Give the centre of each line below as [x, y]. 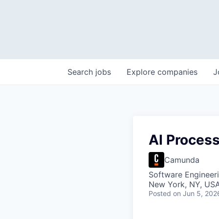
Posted [160, 193]
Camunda [182, 160]
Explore [142, 72]
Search [81, 72]
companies [177, 72]
